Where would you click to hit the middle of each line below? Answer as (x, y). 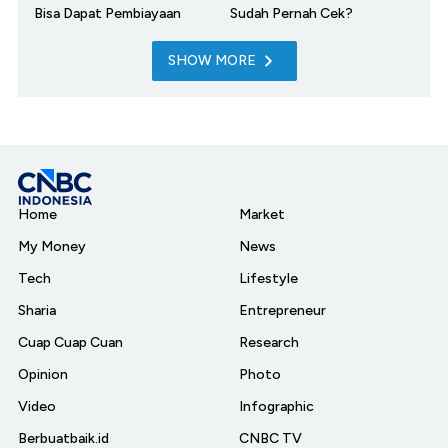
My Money (52, 246)
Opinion (43, 374)
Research (269, 342)
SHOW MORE (211, 60)
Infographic (276, 406)
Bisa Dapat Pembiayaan (107, 13)
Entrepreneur (282, 310)
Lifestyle (268, 278)
